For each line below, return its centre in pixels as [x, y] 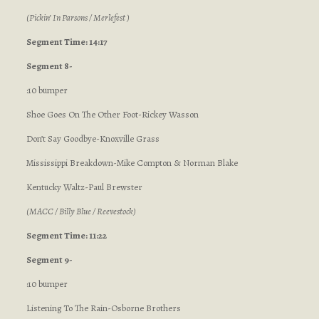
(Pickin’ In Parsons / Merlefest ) [78, 17]
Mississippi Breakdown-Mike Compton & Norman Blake [132, 163]
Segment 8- [49, 66]
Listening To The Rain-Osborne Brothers [103, 308]
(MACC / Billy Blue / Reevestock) [81, 211]
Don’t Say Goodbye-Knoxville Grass [93, 138]
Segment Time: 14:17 [67, 42]
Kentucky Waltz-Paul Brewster [84, 187]
